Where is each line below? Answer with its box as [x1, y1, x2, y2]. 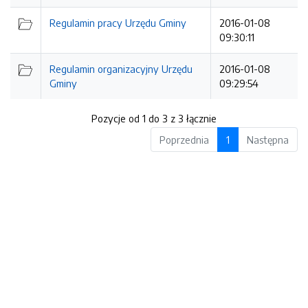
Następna [247, 133, 289, 146]
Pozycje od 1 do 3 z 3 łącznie [91, 112, 217, 125]
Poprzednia [159, 133, 209, 146]
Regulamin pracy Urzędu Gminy [49, 16, 186, 29]
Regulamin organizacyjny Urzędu [49, 63, 192, 75]
